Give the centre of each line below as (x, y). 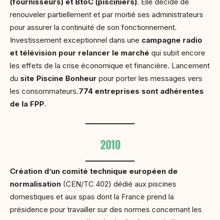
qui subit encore (177, 53)
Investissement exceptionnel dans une (76, 40)
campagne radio (172, 40)
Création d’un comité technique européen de (94, 171)
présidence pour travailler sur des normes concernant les (106, 210)
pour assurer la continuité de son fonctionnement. (94, 27)
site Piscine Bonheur (58, 78)
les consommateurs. (44, 91)
